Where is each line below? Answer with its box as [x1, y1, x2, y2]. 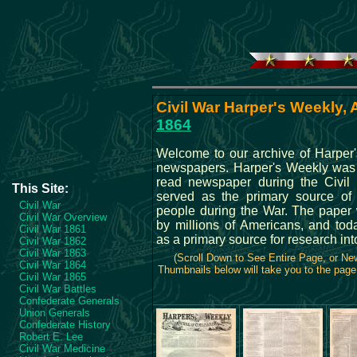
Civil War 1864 [19, 259, 86, 271]
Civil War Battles [19, 283, 96, 295]
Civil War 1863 [19, 247, 86, 259]
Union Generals [19, 307, 90, 319]
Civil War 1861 [19, 223, 86, 235]
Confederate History [19, 319, 111, 331]
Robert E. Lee [19, 331, 83, 343]
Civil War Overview [19, 211, 107, 223]
